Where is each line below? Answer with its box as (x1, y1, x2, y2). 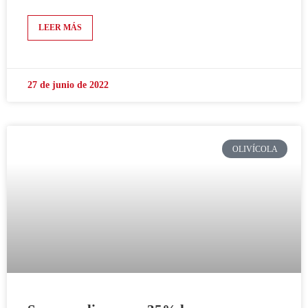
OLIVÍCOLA (232, 144, 278, 154)
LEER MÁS (38, 23, 82, 33)
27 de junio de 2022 (27, 80, 109, 91)
